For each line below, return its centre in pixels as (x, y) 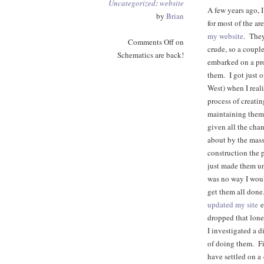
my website (225, 36)
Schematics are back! (151, 55)
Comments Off (151, 42)
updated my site (233, 204)
